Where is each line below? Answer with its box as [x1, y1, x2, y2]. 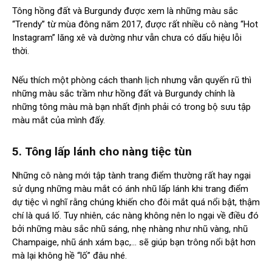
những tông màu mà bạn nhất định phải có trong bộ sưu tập [12, 101, 251, 112]
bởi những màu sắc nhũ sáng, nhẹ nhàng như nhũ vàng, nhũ [12, 223, 248, 234]
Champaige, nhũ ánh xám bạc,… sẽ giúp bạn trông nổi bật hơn [12, 236, 256, 248]
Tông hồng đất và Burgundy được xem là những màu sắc [12, 5, 238, 16]
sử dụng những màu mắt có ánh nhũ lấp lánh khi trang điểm [12, 183, 248, 194]
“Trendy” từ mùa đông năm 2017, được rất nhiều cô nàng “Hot [12, 18, 258, 30]
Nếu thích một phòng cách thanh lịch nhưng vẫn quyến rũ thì [12, 74, 251, 86]
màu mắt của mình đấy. [12, 114, 105, 126]
